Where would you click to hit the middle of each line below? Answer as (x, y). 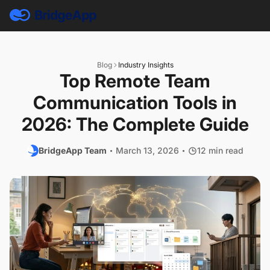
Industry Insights (146, 65)
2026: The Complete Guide (135, 124)
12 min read (220, 150)
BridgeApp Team (73, 150)
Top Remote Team (135, 81)
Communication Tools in (135, 102)
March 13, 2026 (147, 150)
